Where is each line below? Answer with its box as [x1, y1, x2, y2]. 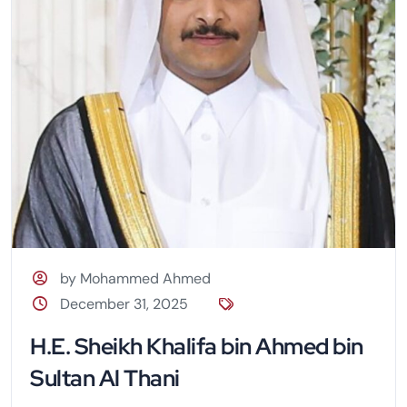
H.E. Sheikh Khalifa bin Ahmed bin [30, 332, 363, 362]
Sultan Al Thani [30, 363, 180, 394]
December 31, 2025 [60, 294, 189, 314]
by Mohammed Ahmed [60, 269, 212, 289]
